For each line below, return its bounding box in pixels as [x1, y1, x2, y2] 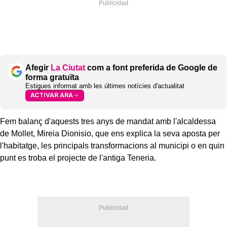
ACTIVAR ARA [30, 91, 73, 99]
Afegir [25, 63, 51, 72]
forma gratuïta [25, 72, 79, 82]
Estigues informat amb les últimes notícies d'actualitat [25, 82, 184, 90]
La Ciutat [51, 63, 85, 72]
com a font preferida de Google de [85, 63, 217, 72]
